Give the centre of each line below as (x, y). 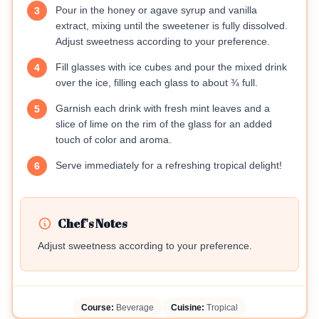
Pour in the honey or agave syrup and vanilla (156, 10)
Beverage (134, 307)
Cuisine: (188, 307)
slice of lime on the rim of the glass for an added (164, 124)
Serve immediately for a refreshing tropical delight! (169, 165)
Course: (98, 307)
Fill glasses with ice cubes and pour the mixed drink (171, 67)
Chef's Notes (92, 223)
